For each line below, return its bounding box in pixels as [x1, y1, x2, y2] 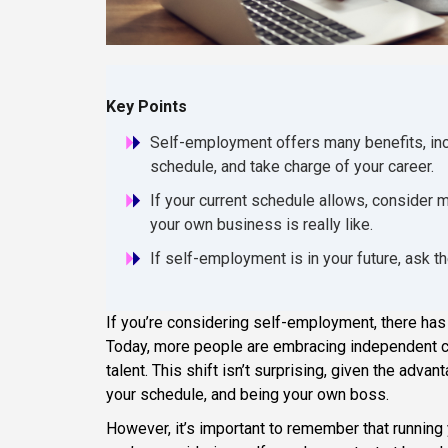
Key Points [106, 97, 187, 117]
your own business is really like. [150, 215, 373, 235]
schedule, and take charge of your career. [150, 157, 434, 177]
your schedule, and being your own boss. [106, 385, 389, 405]
